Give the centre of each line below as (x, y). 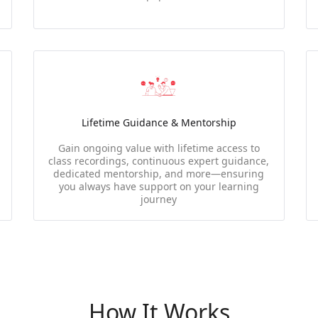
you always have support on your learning (159, 186)
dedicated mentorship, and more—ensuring (159, 174)
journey (159, 199)
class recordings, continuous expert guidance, (159, 161)
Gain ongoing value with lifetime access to (159, 148)
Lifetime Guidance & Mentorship (159, 122)
